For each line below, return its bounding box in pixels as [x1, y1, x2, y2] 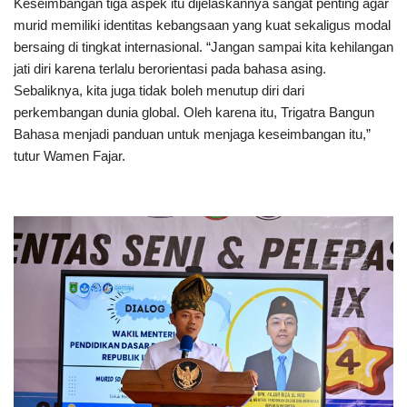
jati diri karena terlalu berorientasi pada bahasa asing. [14, 61, 326, 77]
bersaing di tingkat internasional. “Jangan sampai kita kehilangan [14, 39, 393, 55]
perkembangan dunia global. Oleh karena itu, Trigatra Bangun [14, 104, 374, 121]
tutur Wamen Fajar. [14, 148, 125, 164]
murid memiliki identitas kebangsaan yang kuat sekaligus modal [14, 17, 391, 34]
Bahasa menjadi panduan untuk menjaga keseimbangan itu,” [14, 126, 371, 143]
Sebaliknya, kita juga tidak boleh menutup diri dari [14, 83, 304, 99]
